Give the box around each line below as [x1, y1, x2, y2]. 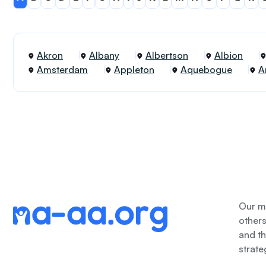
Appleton [114, 64, 154, 75]
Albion [214, 49, 243, 61]
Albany [89, 49, 119, 61]
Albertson [145, 49, 188, 61]
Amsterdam [37, 64, 88, 75]
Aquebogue [180, 64, 232, 75]
